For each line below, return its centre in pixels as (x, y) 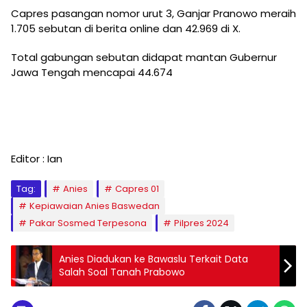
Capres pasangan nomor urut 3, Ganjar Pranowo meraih (153, 14)
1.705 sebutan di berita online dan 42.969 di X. (126, 29)
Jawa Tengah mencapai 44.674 (92, 73)
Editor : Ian (37, 159)
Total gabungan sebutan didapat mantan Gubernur (144, 58)
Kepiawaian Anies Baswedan (95, 206)
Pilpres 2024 (201, 223)
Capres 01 (137, 189)
